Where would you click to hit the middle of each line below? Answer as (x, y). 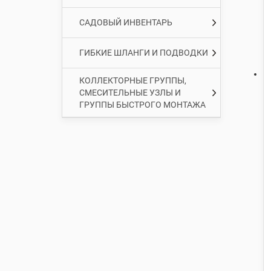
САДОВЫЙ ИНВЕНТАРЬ (126, 23)
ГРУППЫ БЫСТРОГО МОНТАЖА (142, 104)
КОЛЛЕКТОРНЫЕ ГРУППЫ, (133, 80)
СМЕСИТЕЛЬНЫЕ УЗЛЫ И (130, 92)
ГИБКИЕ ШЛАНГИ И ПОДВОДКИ (144, 53)
